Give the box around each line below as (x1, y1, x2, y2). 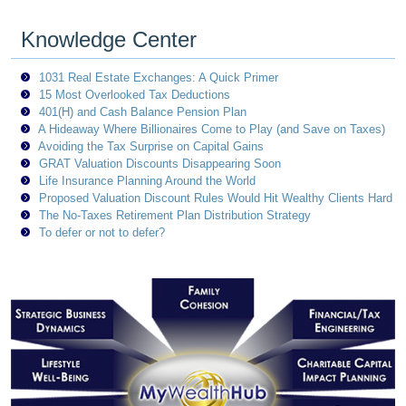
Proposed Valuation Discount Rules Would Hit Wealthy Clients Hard (39, 190, 393, 205)
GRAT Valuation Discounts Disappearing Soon (39, 156, 282, 170)
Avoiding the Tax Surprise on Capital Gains (38, 139, 265, 153)
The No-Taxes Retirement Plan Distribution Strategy (39, 208, 312, 222)
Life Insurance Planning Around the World (39, 173, 256, 188)
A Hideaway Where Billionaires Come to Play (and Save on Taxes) (38, 121, 386, 136)
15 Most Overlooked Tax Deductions (39, 87, 231, 101)
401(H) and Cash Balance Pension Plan (39, 104, 247, 119)
